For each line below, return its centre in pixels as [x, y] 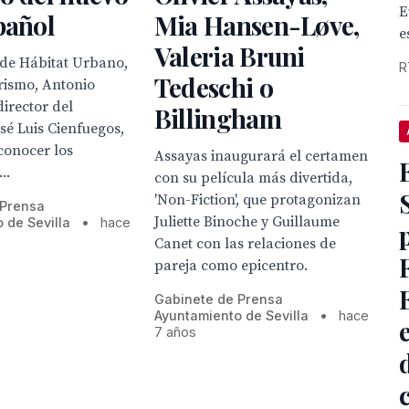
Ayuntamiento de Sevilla [231, 316]
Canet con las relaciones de [245, 244]
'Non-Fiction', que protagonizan [257, 200]
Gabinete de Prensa [218, 299]
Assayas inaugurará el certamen [261, 157]
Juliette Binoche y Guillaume [246, 222]
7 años [175, 332]
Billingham [217, 119]
